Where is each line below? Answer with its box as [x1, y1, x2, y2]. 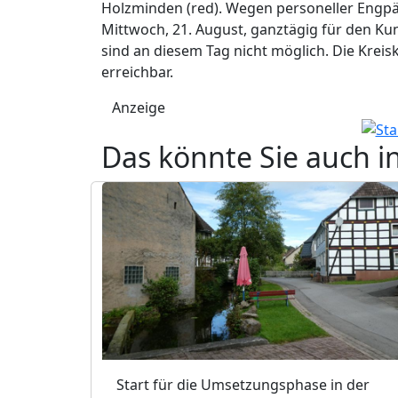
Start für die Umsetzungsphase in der [116, 374, 370, 394]
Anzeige [112, 97, 165, 117]
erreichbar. [101, 61, 173, 82]
